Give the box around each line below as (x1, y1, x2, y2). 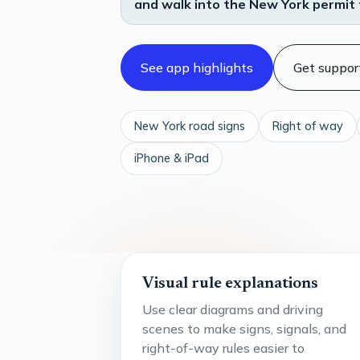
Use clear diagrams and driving (141, 301, 323, 317)
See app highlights (141, 59, 253, 76)
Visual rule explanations (141, 275, 318, 292)
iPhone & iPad (134, 151, 209, 166)
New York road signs (134, 118, 245, 133)
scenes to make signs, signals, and (141, 320, 346, 337)
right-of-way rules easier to (141, 339, 305, 356)
